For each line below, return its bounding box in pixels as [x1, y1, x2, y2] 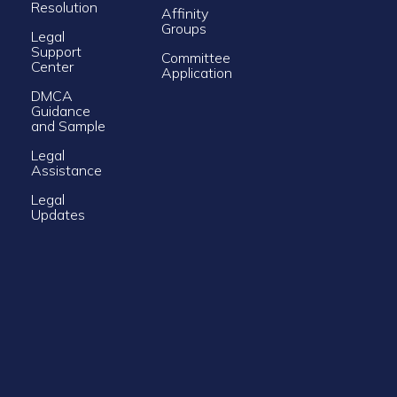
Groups [161, 19, 206, 37]
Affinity [161, 4, 208, 22]
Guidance [30, 101, 90, 120]
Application [161, 63, 232, 82]
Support [30, 42, 82, 60]
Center [30, 57, 74, 75]
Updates [30, 205, 85, 223]
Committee [161, 48, 230, 66]
